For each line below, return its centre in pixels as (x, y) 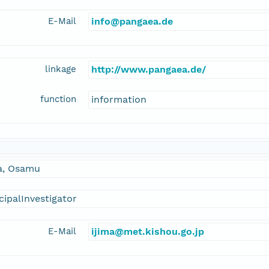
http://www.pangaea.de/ (149, 70)
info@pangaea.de (132, 22)
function (58, 99)
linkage (61, 69)
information (119, 100)
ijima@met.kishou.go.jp (148, 232)
